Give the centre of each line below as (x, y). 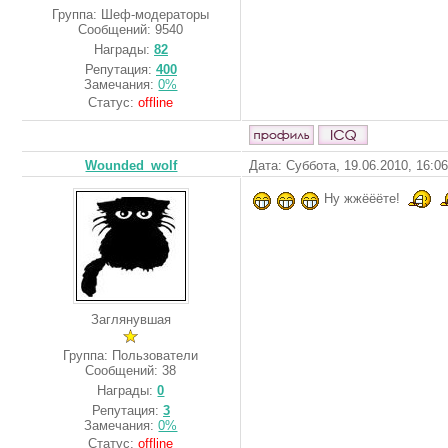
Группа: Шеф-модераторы (131, 14)
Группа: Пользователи (131, 355)
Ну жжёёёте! (362, 198)
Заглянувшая (131, 319)
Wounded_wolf (131, 165)
